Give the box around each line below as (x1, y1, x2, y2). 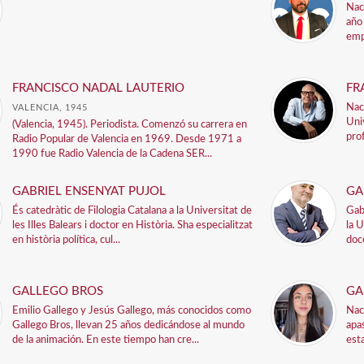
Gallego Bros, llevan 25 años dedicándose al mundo (12, 320, 245, 331)
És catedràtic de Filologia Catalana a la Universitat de (12, 206, 253, 216)
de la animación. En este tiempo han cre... (12, 335, 200, 345)
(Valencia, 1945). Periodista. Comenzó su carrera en (12, 119, 248, 130)
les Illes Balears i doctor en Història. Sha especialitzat (12, 220, 253, 231)
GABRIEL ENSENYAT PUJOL (12, 185, 167, 197)
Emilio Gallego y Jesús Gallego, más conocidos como (12, 305, 252, 316)
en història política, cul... (12, 235, 121, 245)
